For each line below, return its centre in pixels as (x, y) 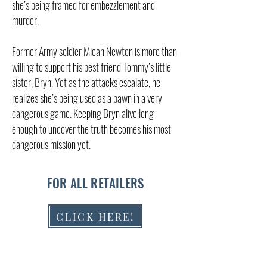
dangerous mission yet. (52, 144)
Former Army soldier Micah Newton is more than (94, 51)
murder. (25, 20)
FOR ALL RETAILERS (95, 183)
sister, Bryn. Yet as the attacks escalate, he (86, 82)
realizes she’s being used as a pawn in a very (87, 98)
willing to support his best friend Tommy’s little (91, 67)
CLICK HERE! (95, 216)
